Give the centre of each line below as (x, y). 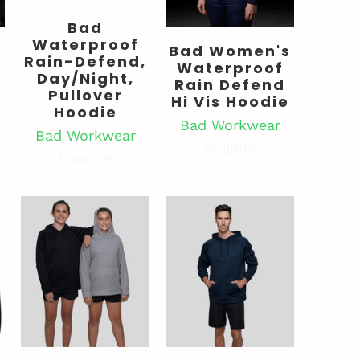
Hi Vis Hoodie (230, 101)
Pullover (85, 95)
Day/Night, (85, 78)
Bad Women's (230, 51)
